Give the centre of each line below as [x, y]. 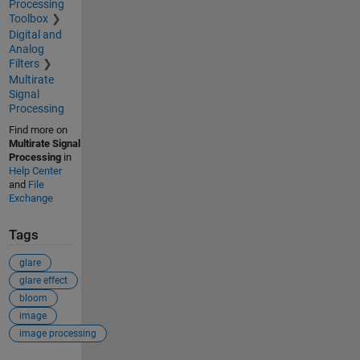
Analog [26, 49]
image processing [57, 333]
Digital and [35, 35]
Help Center [35, 171]
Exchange [31, 198]
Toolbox [28, 19]
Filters [24, 64]
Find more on [38, 130]
